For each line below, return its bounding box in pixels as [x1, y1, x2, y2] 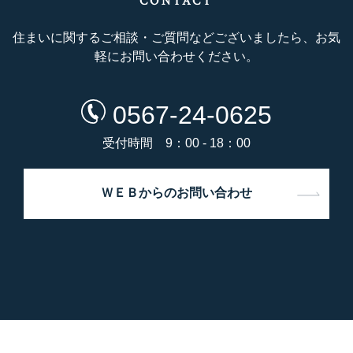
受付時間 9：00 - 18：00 [102, 136, 251, 150]
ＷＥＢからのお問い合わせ [101, 185, 252, 203]
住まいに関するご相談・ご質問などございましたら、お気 [13, 31, 340, 45]
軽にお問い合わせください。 [95, 50, 258, 64]
